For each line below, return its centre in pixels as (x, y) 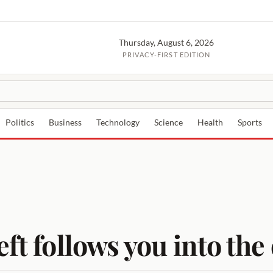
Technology (118, 122)
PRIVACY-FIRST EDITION (167, 54)
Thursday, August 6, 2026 (167, 42)
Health (210, 122)
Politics (20, 122)
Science (168, 122)
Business (65, 122)
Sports (250, 122)
